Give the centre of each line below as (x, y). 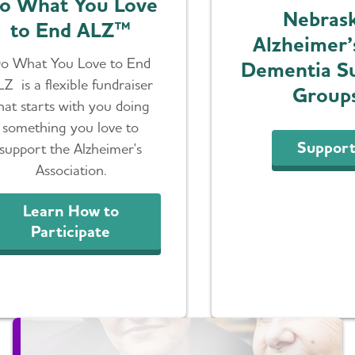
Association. (71, 170)
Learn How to (71, 211)
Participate (71, 232)
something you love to (71, 127)
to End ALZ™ (71, 29)
